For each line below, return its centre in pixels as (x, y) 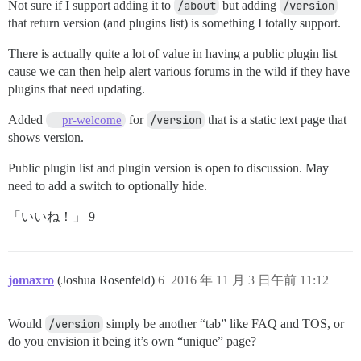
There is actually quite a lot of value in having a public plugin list (172, 53)
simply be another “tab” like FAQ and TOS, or (224, 323)
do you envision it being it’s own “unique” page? (132, 341)
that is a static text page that (275, 119)
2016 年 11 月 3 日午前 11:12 (250, 280)
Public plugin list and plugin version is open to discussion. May (168, 168)
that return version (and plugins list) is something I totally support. (174, 23)
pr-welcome (91, 120)
